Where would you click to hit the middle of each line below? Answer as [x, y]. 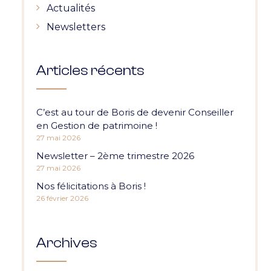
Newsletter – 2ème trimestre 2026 [115, 156]
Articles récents [90, 70]
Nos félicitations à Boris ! [91, 186]
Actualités [71, 8]
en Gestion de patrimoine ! [97, 126]
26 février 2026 [62, 198]
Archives [67, 243]
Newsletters [76, 27]
